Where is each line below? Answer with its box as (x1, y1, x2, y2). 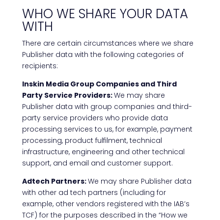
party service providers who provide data (22, 113, 168, 123)
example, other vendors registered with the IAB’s (22, 199, 190, 209)
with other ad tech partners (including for (22, 188, 166, 197)
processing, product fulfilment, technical (22, 136, 162, 145)
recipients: (22, 61, 58, 71)
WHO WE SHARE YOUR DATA (22, 5, 188, 23)
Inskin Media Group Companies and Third (22, 79, 177, 89)
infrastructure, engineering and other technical (22, 147, 185, 157)
